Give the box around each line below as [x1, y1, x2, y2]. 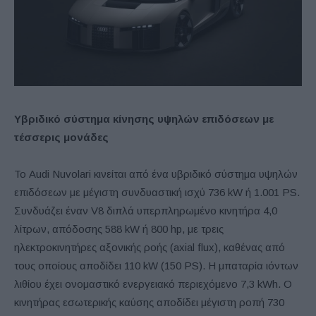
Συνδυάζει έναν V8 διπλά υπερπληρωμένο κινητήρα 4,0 [14, 205, 277, 217]
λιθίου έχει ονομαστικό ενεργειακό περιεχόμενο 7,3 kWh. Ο [14, 278, 292, 291]
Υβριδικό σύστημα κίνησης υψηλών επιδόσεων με [14, 113, 274, 126]
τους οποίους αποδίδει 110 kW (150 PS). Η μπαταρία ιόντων [14, 260, 298, 272]
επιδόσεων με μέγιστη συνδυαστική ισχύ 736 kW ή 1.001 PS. [14, 186, 300, 199]
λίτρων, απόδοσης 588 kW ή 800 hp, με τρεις [14, 223, 224, 236]
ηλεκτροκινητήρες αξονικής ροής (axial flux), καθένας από [14, 241, 285, 254]
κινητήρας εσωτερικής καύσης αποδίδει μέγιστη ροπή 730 [14, 296, 284, 309]
